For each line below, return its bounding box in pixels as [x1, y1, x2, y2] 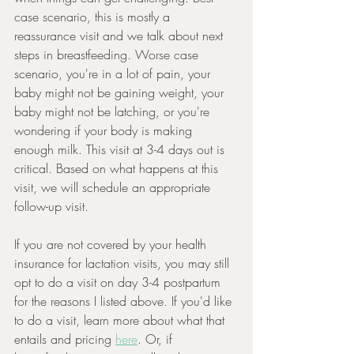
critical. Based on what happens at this [14, 160, 222, 177]
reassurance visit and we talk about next [14, 27, 227, 44]
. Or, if [137, 330, 176, 348]
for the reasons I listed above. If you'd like [14, 292, 235, 310]
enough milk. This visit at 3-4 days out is [14, 141, 228, 158]
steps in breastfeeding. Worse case [14, 46, 202, 63]
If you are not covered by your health [14, 235, 210, 253]
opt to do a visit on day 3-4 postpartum [14, 273, 224, 291]
